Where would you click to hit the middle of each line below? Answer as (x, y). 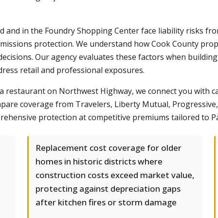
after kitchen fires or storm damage (106, 202)
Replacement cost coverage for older (109, 148)
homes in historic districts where (99, 161)
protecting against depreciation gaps (108, 189)
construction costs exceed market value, (115, 175)
